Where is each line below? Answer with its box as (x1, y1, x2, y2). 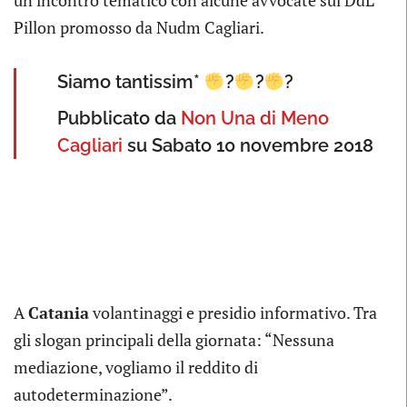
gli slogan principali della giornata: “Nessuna (14, 328, 334, 351)
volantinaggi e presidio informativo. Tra (89, 301, 377, 323)
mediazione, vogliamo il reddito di (14, 355, 258, 378)
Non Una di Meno (181, 106, 329, 129)
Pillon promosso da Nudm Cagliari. (14, 15, 264, 38)
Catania (28, 301, 89, 323)
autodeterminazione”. (14, 382, 173, 405)
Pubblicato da (57, 106, 181, 129)
